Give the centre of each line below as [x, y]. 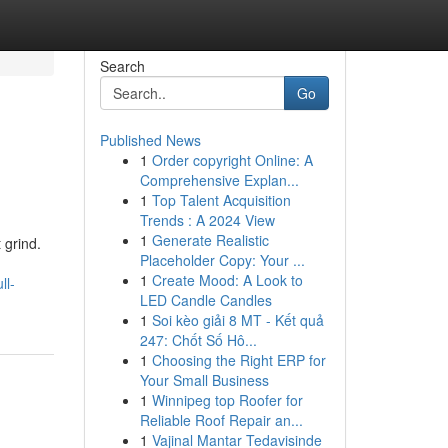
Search [122, 66]
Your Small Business [204, 380]
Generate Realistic [210, 240]
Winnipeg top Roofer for [227, 400]
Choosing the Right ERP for [238, 360]
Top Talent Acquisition [221, 200]
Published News [150, 140]
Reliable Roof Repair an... [221, 420]
